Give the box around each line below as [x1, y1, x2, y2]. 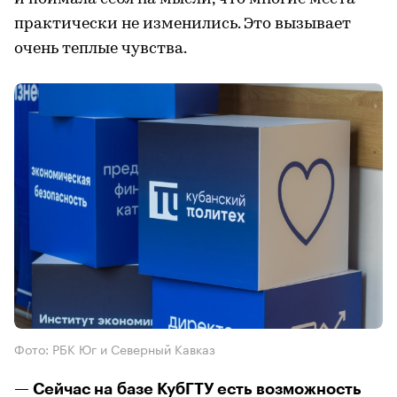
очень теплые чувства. [14, 40, 187, 58]
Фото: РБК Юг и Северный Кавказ [14, 338, 215, 358]
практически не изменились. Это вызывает [14, 15, 351, 33]
